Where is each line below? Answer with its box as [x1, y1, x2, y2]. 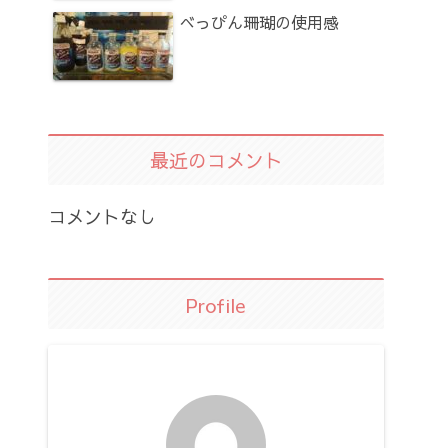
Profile [186, 291, 246, 318]
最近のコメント [149, 147, 283, 174]
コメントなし [48, 203, 156, 229]
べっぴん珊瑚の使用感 [179, 10, 339, 33]
